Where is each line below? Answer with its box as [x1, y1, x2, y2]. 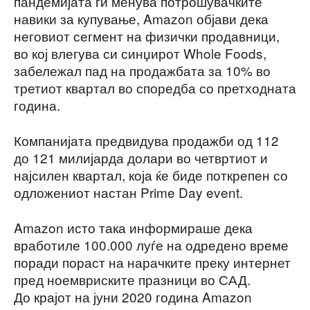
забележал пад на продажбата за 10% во [14, 60, 271, 80]
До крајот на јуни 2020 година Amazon [14, 286, 252, 306]
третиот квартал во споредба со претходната [14, 77, 296, 97]
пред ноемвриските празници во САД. [14, 269, 250, 289]
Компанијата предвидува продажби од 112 [14, 130, 279, 149]
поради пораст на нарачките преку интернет [14, 252, 291, 271]
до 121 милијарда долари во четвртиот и [14, 147, 268, 167]
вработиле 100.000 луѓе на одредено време [14, 235, 289, 254]
